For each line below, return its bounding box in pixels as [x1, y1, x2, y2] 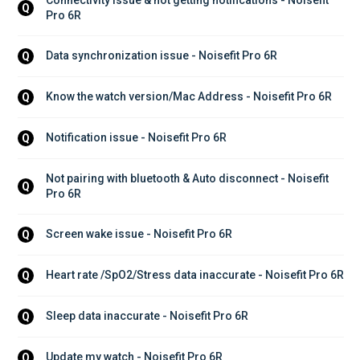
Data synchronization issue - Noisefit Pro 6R [46, 49, 277, 63]
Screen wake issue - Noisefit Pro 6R [46, 227, 232, 241]
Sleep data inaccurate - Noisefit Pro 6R [46, 309, 248, 323]
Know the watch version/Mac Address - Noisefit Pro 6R [46, 90, 332, 104]
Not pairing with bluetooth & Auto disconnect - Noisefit [46, 171, 331, 185]
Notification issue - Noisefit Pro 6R [46, 131, 227, 145]
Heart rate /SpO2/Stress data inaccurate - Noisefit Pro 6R [46, 268, 344, 282]
